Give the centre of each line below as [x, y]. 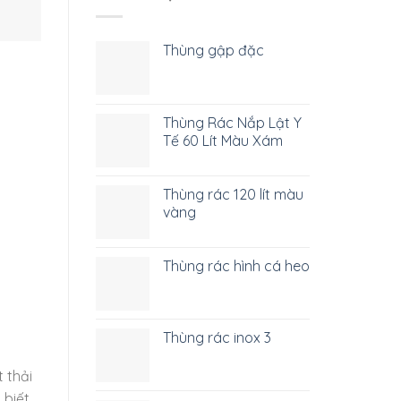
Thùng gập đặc [213, 50]
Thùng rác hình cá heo [236, 265]
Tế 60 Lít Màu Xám [223, 140]
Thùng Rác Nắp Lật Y [232, 122]
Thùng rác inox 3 [217, 337]
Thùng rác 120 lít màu [233, 194]
